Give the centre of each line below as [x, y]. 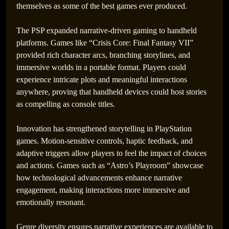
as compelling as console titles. [66, 104]
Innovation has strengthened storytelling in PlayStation [104, 129]
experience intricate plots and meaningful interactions [102, 79]
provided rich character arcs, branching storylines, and [103, 55]
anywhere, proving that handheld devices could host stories [111, 92]
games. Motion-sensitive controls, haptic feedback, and [105, 141]
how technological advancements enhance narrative [99, 178]
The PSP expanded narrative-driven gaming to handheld [107, 30]
